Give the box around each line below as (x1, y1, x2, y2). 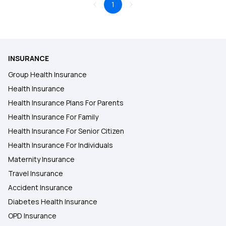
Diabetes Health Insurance (8, 197, 97, 206)
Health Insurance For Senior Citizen (8, 126, 124, 136)
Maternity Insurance (8, 154, 75, 164)
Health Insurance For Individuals (8, 140, 113, 150)
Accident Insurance (8, 183, 73, 192)
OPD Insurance (8, 211, 56, 220)
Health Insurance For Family (8, 112, 98, 122)
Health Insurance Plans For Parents (8, 98, 124, 107)
